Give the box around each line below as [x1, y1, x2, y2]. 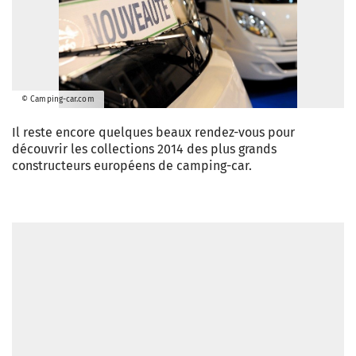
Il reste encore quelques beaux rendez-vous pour [12, 125, 295, 140]
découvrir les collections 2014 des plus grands [12, 141, 277, 157]
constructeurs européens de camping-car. [12, 158, 252, 173]
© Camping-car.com [21, 95, 95, 104]
